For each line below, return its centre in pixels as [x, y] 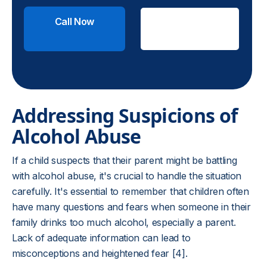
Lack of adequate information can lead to [101, 238]
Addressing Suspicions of [125, 115]
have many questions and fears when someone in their [131, 207]
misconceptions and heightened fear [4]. [100, 253]
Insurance [190, 35]
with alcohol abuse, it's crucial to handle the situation [127, 176]
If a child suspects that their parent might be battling [125, 160]
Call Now [74, 21]
